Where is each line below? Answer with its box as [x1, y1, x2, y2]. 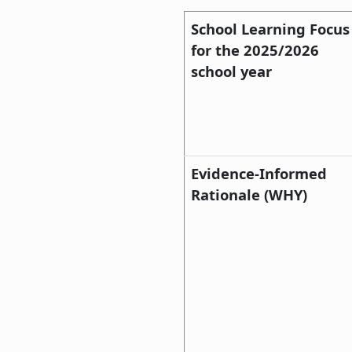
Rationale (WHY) [191, 184, 307, 204]
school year [191, 60, 272, 81]
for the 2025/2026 [191, 39, 319, 60]
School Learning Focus [191, 18, 350, 38]
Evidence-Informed [191, 163, 327, 183]
